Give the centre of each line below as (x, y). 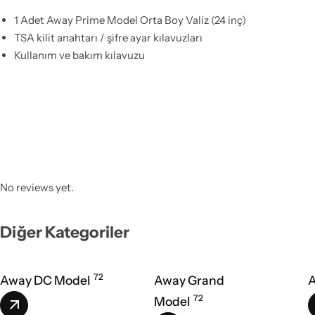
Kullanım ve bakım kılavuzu (79, 55)
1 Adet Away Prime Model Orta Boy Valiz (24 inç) (130, 20)
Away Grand (189, 280)
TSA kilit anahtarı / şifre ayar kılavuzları (108, 37)
